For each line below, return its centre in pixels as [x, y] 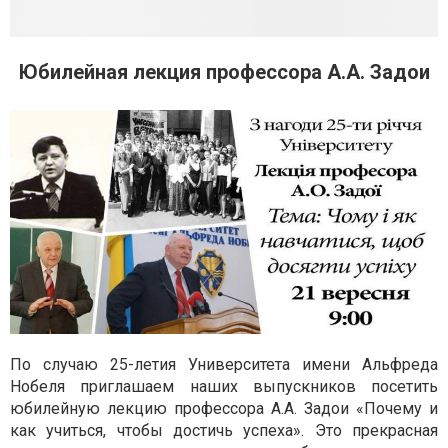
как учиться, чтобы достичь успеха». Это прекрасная [224, 430]
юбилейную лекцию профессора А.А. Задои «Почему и [224, 408]
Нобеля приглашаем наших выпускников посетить [224, 386]
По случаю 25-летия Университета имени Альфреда [224, 364]
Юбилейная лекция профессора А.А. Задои [224, 72]
